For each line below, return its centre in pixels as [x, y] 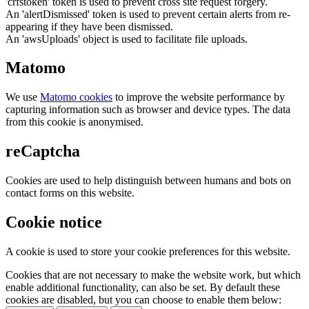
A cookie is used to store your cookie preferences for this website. [148, 251]
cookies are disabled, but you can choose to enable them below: [143, 299]
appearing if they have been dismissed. [89, 26]
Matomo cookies [76, 97]
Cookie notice [54, 222]
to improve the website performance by [199, 97]
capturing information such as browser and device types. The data [148, 110]
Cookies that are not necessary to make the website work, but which [153, 275]
